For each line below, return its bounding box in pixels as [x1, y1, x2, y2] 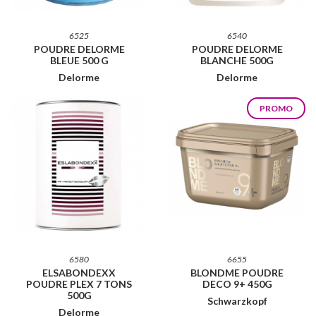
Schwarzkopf [207, 294, 267, 307]
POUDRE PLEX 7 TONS [26, 277, 132, 290]
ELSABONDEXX [42, 266, 116, 279]
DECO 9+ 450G [202, 277, 272, 290]
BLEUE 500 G [49, 54, 109, 66]
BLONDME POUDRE [190, 266, 284, 279]
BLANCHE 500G [200, 54, 274, 66]
